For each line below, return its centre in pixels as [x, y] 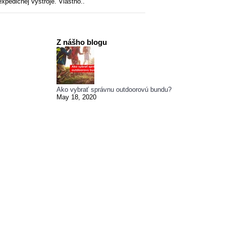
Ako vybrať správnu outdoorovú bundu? [114, 89]
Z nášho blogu [82, 42]
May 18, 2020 [76, 97]
